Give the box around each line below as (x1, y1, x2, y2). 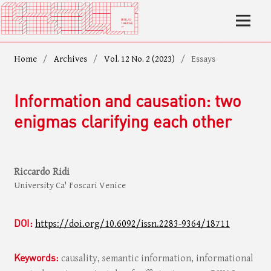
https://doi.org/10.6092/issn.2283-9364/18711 (34, 218, 230, 230)
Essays (191, 53, 216, 64)
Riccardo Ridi (13, 166, 70, 178)
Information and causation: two (13, 89, 241, 111)
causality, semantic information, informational (60, 253, 253, 265)
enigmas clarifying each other (13, 109, 232, 131)
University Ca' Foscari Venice (13, 180, 126, 191)
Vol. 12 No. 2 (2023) (103, 53, 175, 64)
